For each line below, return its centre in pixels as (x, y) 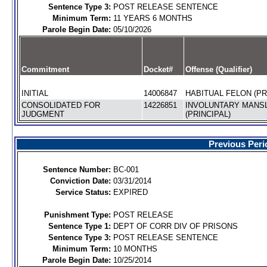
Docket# (158, 69)
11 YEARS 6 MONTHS (153, 18)
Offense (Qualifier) (218, 69)
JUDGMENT (43, 114)
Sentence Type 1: (79, 226)
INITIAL (35, 93)
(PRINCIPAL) (208, 114)
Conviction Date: (80, 181)
